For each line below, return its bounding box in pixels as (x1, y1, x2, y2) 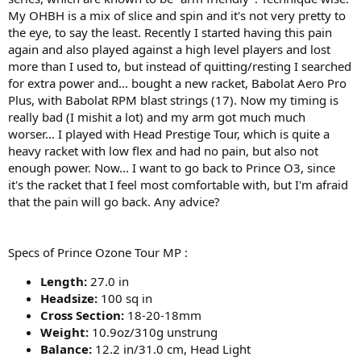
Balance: (40, 340, 92, 357)
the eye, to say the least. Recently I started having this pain (8, 23, 332, 40)
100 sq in (98, 289, 152, 306)
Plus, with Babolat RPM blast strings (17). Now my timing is (8, 91, 338, 108)
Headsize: (40, 289, 98, 306)
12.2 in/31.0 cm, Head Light (92, 340, 251, 357)
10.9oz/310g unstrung (89, 323, 218, 340)
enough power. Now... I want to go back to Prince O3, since (8, 159, 335, 176)
